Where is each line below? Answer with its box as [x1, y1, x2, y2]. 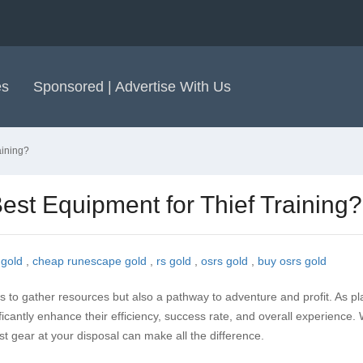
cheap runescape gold [32, 254, 147, 267]
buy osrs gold [258, 254, 327, 267]
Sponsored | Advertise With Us [33, 78, 231, 95]
